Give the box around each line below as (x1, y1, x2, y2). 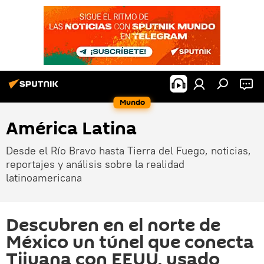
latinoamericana (6, 171, 82, 184)
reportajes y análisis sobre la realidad (6, 157, 184, 171)
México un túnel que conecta (6, 230, 254, 255)
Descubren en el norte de (6, 213, 220, 238)
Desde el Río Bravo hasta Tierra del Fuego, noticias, (6, 144, 251, 157)
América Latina (6, 116, 137, 141)
